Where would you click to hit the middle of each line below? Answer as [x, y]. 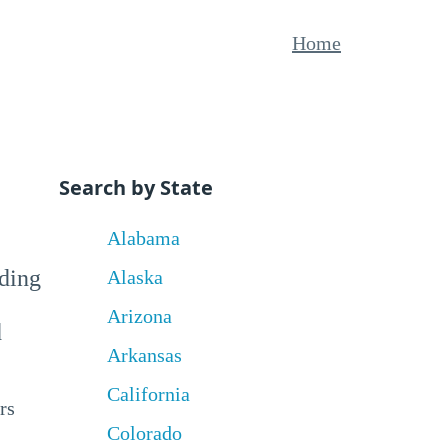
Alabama [143, 238]
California [148, 394]
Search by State [135, 187]
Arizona [139, 316]
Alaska [134, 277]
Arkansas [144, 355]
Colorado [144, 433]
